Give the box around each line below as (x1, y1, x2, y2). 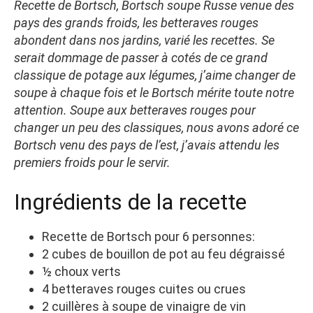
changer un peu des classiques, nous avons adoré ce (14, 119, 299, 135)
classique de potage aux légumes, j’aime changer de (14, 67, 296, 82)
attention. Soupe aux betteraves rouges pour (14, 102, 256, 117)
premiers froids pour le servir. (14, 154, 170, 170)
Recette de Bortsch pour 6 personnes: (42, 228, 255, 244)
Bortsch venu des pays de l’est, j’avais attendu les (14, 137, 279, 152)
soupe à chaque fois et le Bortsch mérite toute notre (14, 85, 294, 100)
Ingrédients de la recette (14, 188, 247, 215)
